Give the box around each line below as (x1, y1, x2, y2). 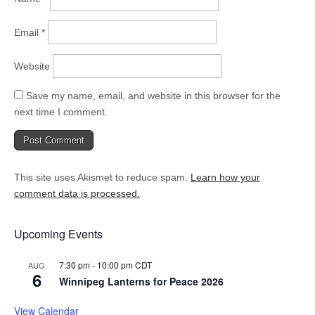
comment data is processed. (14, 187, 140, 199)
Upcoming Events (14, 225, 103, 242)
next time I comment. (14, 105, 108, 117)
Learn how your (191, 171, 260, 183)
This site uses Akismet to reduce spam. (14, 171, 191, 183)
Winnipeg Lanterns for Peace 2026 (59, 274, 224, 288)
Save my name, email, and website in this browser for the (26, 89, 281, 101)
